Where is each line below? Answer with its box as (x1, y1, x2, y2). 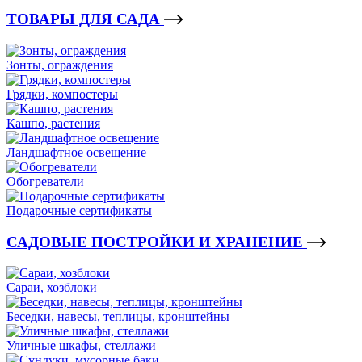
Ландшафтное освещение (6, 145, 146, 159)
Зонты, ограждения (6, 57, 113, 72)
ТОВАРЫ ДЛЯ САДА (6, 11, 164, 28)
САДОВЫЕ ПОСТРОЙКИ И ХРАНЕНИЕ (6, 233, 307, 250)
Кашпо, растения (6, 116, 100, 130)
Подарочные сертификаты (6, 203, 152, 217)
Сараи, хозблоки (6, 280, 97, 295)
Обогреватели (6, 174, 84, 188)
